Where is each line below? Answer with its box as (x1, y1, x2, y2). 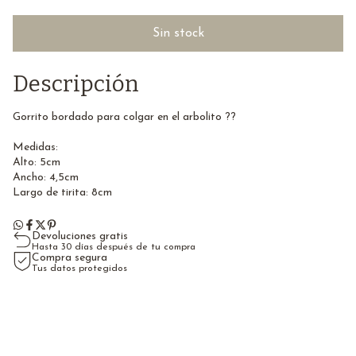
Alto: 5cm (13, 156, 60, 168)
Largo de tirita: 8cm (13, 186, 112, 199)
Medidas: (13, 141, 58, 153)
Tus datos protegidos (32, 263, 127, 273)
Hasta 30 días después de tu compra (32, 242, 195, 252)
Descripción (13, 70, 139, 97)
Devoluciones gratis (32, 230, 128, 242)
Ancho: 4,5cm (13, 171, 79, 184)
